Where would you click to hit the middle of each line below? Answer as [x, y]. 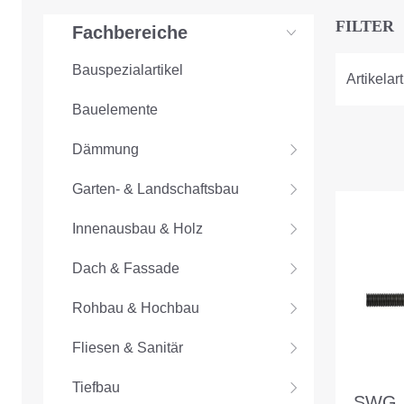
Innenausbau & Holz [138, 229]
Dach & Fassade [126, 269]
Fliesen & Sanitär [128, 348]
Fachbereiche [130, 33]
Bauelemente [115, 110]
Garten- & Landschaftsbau [156, 189]
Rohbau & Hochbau [136, 308]
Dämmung [106, 150]
